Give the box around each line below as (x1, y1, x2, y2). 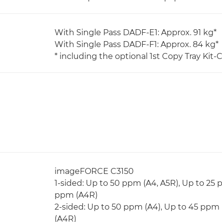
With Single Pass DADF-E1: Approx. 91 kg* (55, 28, 217, 37)
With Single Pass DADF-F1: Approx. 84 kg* (55, 40, 219, 49)
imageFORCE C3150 (55, 166, 134, 176)
